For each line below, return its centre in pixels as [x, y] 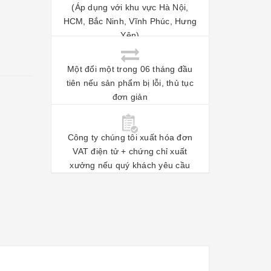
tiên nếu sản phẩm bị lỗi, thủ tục [130, 83]
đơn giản [130, 96]
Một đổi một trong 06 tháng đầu [130, 69]
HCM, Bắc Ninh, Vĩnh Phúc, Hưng [130, 21]
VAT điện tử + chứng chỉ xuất [130, 151]
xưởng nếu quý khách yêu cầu [130, 165]
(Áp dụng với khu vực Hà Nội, [130, 7]
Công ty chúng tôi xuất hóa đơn [130, 137]
